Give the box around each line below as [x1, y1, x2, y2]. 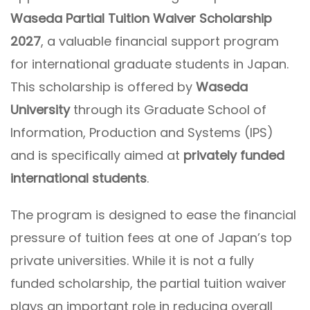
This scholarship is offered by [10, 78, 196, 95]
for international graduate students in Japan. [10, 55, 289, 73]
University [10, 101, 70, 118]
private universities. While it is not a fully [10, 252, 254, 269]
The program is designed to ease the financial [10, 206, 296, 224]
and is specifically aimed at [10, 147, 183, 164]
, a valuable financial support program [41, 33, 279, 50]
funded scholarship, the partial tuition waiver [10, 275, 286, 292]
